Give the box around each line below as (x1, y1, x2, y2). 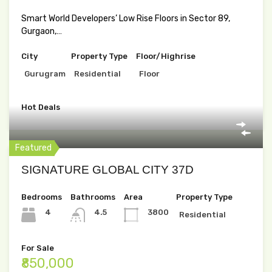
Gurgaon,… (21, 26, 62, 37)
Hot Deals (21, 103, 60, 112)
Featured (15, 143, 52, 154)
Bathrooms (70, 192, 115, 202)
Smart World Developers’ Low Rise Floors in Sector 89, (21, 13, 230, 24)
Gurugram (24, 69, 66, 79)
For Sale (21, 243, 54, 253)
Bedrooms (21, 192, 62, 202)
